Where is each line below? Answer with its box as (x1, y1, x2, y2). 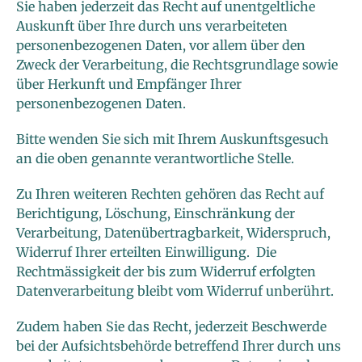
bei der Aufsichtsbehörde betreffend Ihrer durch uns (16, 338, 341, 355)
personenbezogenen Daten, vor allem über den (16, 37, 305, 54)
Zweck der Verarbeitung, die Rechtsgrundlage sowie (16, 57, 338, 74)
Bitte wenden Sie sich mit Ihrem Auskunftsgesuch (16, 131, 329, 148)
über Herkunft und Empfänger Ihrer (16, 76, 242, 93)
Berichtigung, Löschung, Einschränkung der (16, 205, 295, 222)
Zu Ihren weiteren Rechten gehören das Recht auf (16, 186, 324, 203)
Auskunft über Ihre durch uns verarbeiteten (16, 18, 288, 35)
